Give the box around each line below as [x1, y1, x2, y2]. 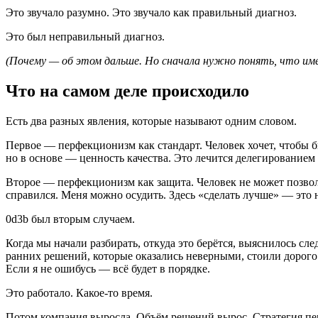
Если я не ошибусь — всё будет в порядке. [6, 262, 210, 275]
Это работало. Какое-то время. [6, 286, 153, 299]
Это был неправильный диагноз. [6, 30, 165, 43]
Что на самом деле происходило [6, 81, 249, 100]
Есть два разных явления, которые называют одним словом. [6, 114, 297, 127]
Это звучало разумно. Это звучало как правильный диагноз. [6, 6, 297, 18]
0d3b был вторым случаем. [6, 212, 135, 225]
